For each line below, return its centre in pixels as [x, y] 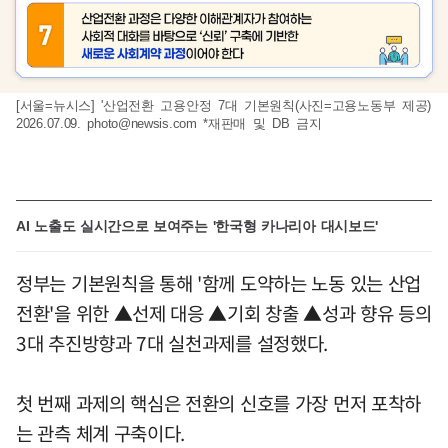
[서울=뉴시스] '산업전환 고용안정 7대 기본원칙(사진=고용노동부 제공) [223, 105]
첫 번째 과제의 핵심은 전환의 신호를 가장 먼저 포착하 [219, 402]
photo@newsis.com [142, 123]
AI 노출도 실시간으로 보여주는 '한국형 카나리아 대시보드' [197, 225]
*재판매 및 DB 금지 [259, 123]
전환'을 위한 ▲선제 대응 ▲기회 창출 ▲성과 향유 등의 [224, 312]
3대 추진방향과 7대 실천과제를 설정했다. [172, 342]
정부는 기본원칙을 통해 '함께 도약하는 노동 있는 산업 [219, 282]
